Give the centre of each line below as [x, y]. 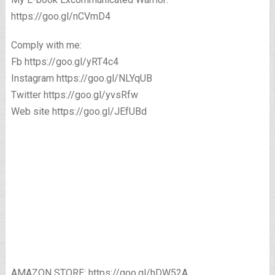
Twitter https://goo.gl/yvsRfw [74, 95]
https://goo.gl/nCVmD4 [60, 17]
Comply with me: [46, 45]
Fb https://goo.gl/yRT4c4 [64, 62]
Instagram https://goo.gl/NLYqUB [81, 79]
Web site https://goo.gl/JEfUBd [79, 112]
